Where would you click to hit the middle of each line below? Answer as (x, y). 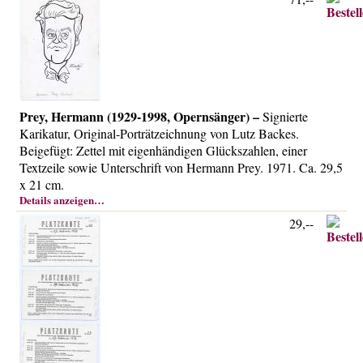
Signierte (284, 116)
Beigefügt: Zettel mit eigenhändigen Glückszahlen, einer (163, 150)
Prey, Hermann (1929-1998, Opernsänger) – (139, 116)
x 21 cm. (42, 184)
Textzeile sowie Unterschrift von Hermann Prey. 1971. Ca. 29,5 (181, 167)
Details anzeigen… (62, 200)
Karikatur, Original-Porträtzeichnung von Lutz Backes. (159, 133)
